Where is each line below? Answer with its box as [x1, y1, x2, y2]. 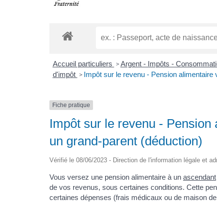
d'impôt [52, 70, 77, 79]
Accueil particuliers [52, 60, 114, 68]
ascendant [183, 173, 216, 182]
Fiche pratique [52, 102, 90, 109]
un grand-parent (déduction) [49, 134, 202, 149]
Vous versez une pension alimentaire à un [49, 173, 183, 182]
